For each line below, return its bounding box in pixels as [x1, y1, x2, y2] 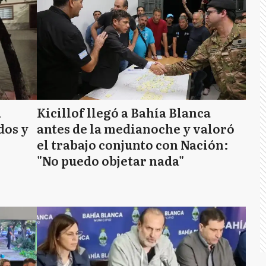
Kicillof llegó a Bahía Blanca [37, 103, 211, 121]
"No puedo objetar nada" [37, 151, 184, 169]
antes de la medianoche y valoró [37, 119, 235, 137]
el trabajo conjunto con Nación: [37, 135, 229, 153]
